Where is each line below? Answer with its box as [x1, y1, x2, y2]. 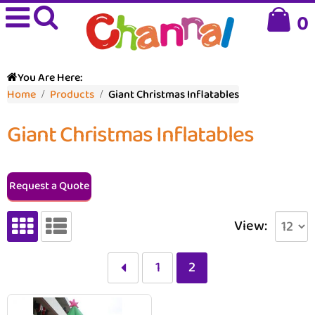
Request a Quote [9, 176, 89, 196]
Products [50, 84, 94, 105]
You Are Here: [18, 67, 82, 88]
